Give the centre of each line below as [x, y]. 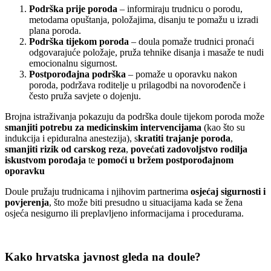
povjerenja [27, 202]
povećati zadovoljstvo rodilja [189, 149]
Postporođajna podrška [77, 74]
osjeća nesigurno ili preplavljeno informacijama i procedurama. [124, 213]
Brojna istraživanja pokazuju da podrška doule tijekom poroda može [135, 116]
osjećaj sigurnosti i [228, 191]
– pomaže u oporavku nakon [181, 74]
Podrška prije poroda [73, 8]
